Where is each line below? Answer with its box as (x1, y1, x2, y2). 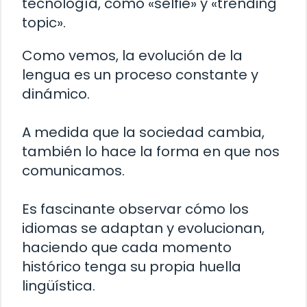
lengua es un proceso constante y (22, 64, 258, 84)
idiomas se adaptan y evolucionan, (22, 218, 265, 238)
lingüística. (22, 275, 95, 295)
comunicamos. (22, 160, 125, 180)
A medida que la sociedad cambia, (22, 122, 265, 142)
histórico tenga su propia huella (22, 256, 241, 276)
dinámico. (22, 84, 90, 103)
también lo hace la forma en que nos (22, 141, 280, 161)
